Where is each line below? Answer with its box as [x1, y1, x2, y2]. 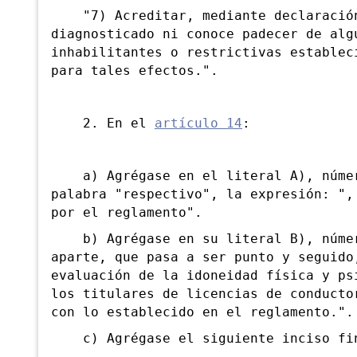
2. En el [51, 116, 155, 131]
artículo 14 [155, 116, 242, 131]
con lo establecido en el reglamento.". [51, 305, 354, 320]
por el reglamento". [51, 206, 202, 221]
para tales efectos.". [51, 64, 218, 79]
